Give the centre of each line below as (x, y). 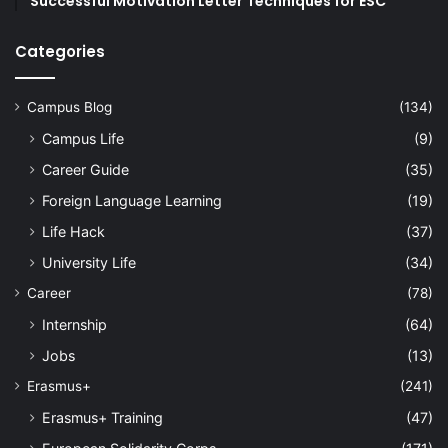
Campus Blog (69, 106)
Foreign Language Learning (132, 200)
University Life (89, 262)
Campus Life (83, 138)
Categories (60, 51)
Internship (74, 324)
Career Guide (85, 169)
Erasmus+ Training (102, 417)
